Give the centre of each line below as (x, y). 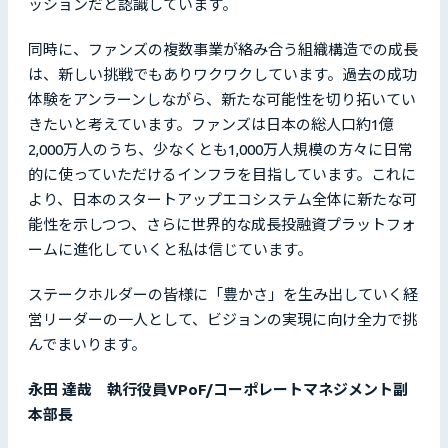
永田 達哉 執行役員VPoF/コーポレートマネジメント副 (218, 390)
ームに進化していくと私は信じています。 (170, 250)
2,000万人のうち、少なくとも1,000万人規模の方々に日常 (220, 150)
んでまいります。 (88, 345)
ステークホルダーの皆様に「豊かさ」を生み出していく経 (223, 295)
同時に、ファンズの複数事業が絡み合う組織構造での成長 (223, 50)
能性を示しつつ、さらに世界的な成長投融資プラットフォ (222, 225)
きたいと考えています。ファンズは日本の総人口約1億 (211, 125)
